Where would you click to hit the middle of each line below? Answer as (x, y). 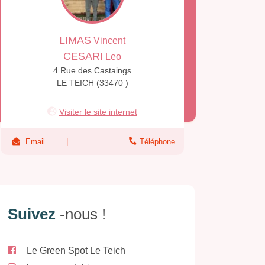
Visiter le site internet (98, 112)
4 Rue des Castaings (92, 71)
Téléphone (157, 142)
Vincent (108, 41)
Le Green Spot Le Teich (76, 250)
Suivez (34, 214)
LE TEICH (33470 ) (92, 83)
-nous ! (83, 214)
